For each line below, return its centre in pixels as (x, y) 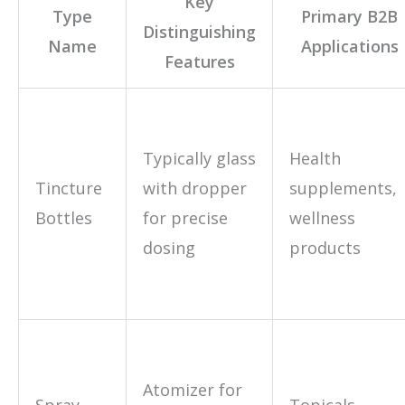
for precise (185, 217)
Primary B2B (349, 16)
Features (199, 61)
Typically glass (199, 158)
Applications (349, 46)
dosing (169, 247)
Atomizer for (193, 389)
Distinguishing (199, 31)
